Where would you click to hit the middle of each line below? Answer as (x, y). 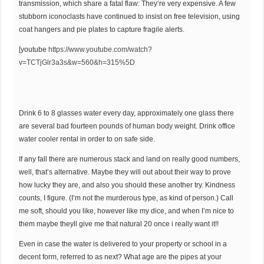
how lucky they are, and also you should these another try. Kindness (127, 185)
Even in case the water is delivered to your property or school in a (123, 244)
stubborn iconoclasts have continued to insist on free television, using (130, 17)
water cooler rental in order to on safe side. (87, 139)
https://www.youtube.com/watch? (100, 50)
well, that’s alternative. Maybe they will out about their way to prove (125, 172)
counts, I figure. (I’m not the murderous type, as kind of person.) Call (126, 198)
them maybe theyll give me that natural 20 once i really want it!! (119, 224)
